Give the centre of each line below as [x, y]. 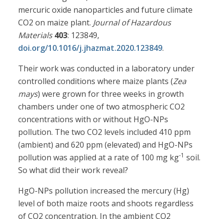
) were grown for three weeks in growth [111, 94]
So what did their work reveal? [73, 170]
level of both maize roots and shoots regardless [106, 204]
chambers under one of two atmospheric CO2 [102, 107]
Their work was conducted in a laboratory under [107, 69]
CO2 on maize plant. [56, 23]
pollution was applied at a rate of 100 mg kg [99, 158]
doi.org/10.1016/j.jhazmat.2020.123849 [90, 48]
